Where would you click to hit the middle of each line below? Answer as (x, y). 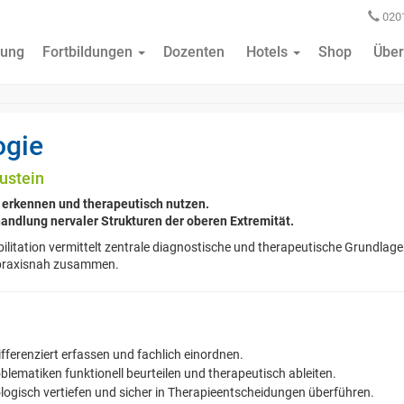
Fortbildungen (89, 52)
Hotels (267, 52)
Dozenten (194, 52)
